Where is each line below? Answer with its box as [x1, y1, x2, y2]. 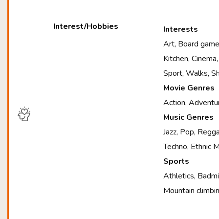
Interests [163, 24, 198, 35]
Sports [163, 156, 190, 167]
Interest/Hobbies [53, 21, 119, 32]
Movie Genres [163, 83, 215, 93]
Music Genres [163, 112, 214, 123]
